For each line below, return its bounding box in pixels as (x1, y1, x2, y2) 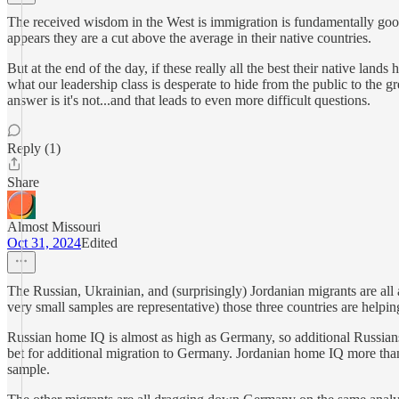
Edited (81, 235, 118, 250)
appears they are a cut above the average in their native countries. (7, 30, 371, 45)
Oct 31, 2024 (7, 235, 81, 250)
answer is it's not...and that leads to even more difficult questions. (7, 93, 370, 108)
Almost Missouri (7, 219, 101, 234)
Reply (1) (7, 141, 61, 156)
